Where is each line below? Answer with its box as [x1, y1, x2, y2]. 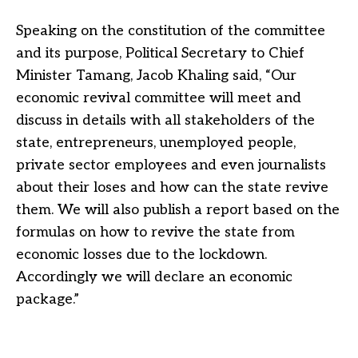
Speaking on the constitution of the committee [16, 22, 325, 40]
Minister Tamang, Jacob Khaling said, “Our [16, 67, 296, 85]
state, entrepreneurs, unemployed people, [16, 134, 296, 152]
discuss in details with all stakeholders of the [16, 112, 315, 129]
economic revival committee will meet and [16, 89, 301, 107]
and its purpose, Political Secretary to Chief [16, 45, 304, 62]
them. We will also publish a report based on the [16, 201, 340, 219]
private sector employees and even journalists [16, 157, 326, 174]
